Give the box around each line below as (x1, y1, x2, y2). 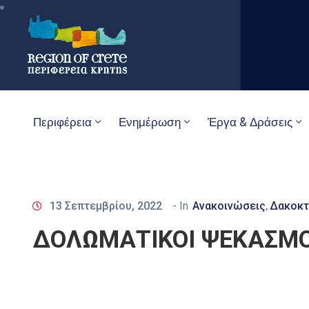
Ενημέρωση (119, 114, 181, 129)
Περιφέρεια (33, 114, 92, 129)
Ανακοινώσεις (192, 199, 266, 212)
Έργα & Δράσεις (208, 114, 292, 129)
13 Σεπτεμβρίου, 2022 (50, 199, 162, 212)
